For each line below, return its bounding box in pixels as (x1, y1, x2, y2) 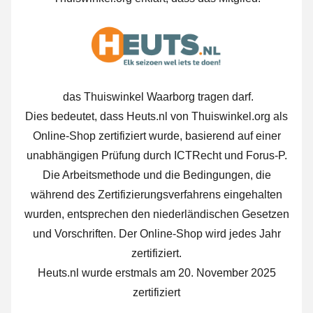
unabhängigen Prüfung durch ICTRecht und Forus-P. (26, 149, 287, 161)
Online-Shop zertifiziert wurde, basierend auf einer (32, 129, 281, 142)
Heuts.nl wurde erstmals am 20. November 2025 (37, 266, 276, 279)
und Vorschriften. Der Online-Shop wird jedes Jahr (32, 227, 281, 240)
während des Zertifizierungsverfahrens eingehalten (31, 188, 282, 201)
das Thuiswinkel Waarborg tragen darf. (59, 90, 254, 103)
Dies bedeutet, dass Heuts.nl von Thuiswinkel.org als (25, 110, 288, 122)
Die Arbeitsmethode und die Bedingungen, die (42, 168, 271, 181)
